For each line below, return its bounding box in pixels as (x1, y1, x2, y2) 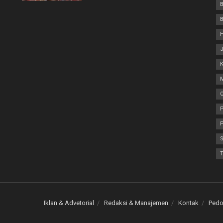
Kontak (178, 199, 199, 207)
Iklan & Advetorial (44, 199, 94, 207)
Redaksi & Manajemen (104, 199, 168, 207)
